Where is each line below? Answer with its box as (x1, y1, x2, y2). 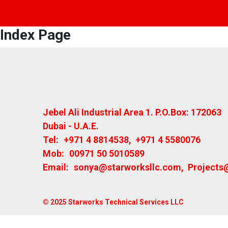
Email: (43, 162, 69, 173)
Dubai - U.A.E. (43, 121, 99, 131)
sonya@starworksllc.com (74, 162, 181, 173)
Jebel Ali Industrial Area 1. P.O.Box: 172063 (43, 107, 221, 118)
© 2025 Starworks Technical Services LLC (43, 198, 184, 206)
